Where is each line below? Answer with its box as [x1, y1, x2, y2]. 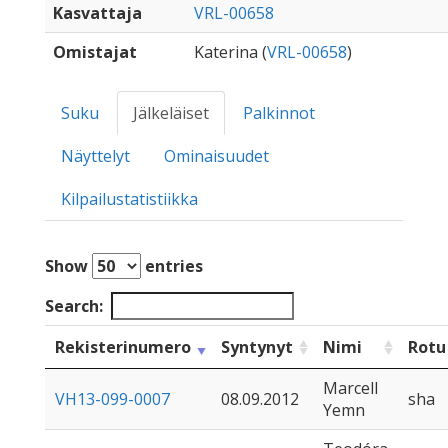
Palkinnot [243, 102, 315, 124]
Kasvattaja [53, 2, 142, 24]
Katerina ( [194, 41, 267, 63]
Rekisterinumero [55, 336, 191, 358]
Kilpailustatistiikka [61, 188, 198, 210]
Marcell [323, 377, 378, 399]
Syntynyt [221, 336, 293, 358]
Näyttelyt [61, 145, 130, 167]
